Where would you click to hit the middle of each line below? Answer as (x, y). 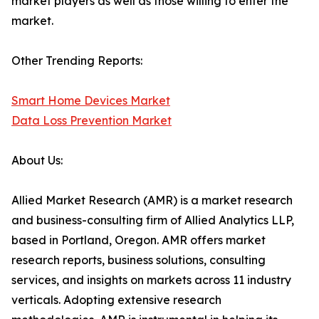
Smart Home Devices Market (91, 100)
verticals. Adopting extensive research (116, 300)
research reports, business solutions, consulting (138, 260)
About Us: (37, 160)
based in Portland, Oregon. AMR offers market (138, 240)
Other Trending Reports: (77, 61)
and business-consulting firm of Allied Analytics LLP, (153, 220)
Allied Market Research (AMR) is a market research (152, 200)
